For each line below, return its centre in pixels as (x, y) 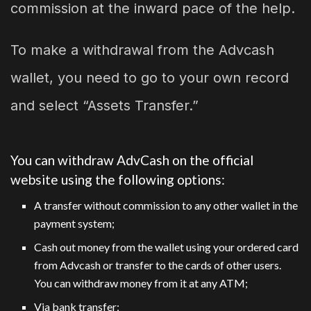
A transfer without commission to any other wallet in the (166, 205)
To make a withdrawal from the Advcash (142, 50)
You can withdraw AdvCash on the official (132, 160)
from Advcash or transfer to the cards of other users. (158, 264)
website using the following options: (118, 180)
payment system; (75, 223)
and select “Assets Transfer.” (104, 105)
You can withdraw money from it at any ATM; (141, 283)
